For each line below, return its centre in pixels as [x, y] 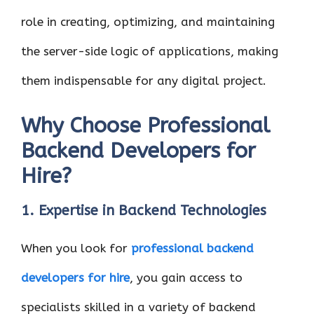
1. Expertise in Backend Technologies [144, 211]
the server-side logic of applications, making [150, 51]
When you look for [76, 248]
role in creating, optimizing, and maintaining [148, 21]
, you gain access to [186, 278]
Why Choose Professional [145, 125]
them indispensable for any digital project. [144, 80]
